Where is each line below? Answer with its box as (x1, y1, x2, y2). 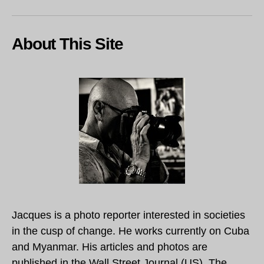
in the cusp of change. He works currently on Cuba (12, 225, 249, 237)
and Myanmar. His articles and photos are (12, 240, 207, 253)
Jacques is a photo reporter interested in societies (12, 209, 245, 221)
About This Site (12, 34, 123, 53)
